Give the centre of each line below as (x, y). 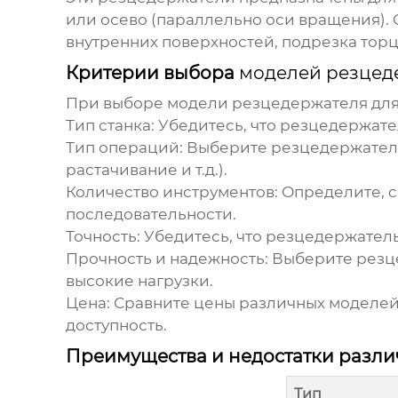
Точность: (103, 237)
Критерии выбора (152, 73)
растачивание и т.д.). (146, 170)
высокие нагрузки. (139, 281)
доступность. (116, 326)
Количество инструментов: (171, 192)
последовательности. (151, 215)
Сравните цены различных (219, 303)
